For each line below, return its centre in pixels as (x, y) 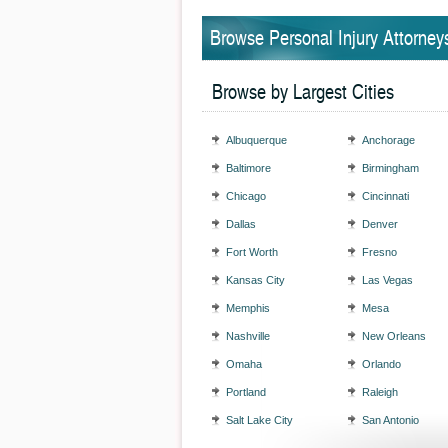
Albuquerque (256, 140)
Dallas (241, 224)
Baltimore (248, 168)
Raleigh (380, 392)
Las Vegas (387, 280)
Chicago (246, 196)
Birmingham (390, 168)
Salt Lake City (259, 420)
